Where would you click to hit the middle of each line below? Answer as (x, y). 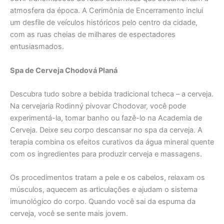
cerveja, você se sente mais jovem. (69, 214)
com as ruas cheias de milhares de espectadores (93, 35)
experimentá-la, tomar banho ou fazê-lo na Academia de (106, 118)
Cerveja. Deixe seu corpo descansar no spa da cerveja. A (106, 130)
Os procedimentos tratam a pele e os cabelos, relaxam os (107, 178)
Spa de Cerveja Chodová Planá (64, 70)
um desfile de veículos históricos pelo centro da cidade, (104, 23)
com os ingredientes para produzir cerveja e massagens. (106, 154)
